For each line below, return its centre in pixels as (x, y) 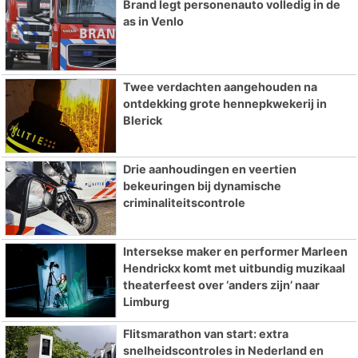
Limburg (146, 301)
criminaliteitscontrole (184, 202)
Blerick (142, 121)
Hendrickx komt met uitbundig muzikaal (234, 268)
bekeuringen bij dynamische (202, 185)
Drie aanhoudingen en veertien (209, 169)
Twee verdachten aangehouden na (220, 87)
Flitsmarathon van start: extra (205, 333)
